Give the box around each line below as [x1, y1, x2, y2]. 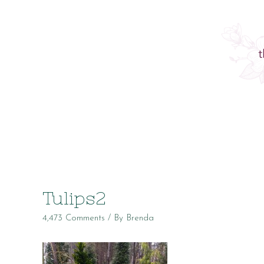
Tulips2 [42, 188, 106, 208]
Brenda [126, 214, 154, 223]
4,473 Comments [42, 214, 105, 223]
